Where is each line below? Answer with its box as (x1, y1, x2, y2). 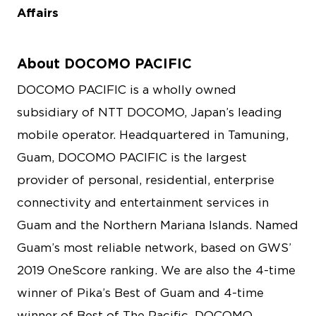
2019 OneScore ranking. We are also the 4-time (17, 263, 296, 277)
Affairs (17, 5, 59, 20)
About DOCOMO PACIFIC (17, 55, 192, 72)
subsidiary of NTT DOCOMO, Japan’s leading (17, 105, 282, 119)
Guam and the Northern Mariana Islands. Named (17, 218, 298, 232)
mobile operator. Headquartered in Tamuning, (17, 128, 288, 142)
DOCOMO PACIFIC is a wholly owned (17, 83, 236, 97)
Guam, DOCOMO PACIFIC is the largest (17, 150, 247, 164)
